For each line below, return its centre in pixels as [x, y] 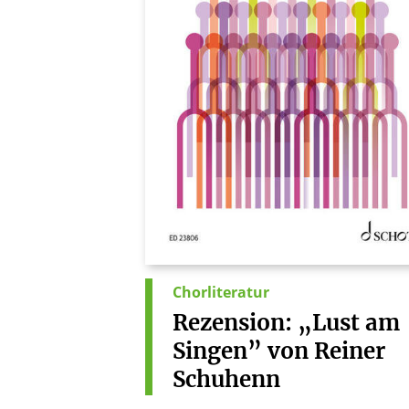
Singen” [217, 351]
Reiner [350, 351]
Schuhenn [226, 379]
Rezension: [232, 322]
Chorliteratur [221, 292]
